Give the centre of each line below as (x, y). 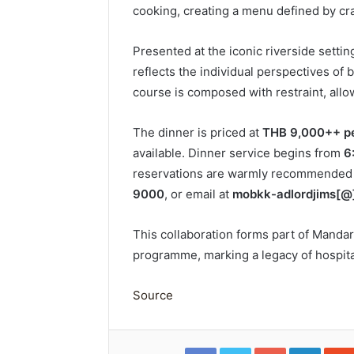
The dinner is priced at (198, 132)
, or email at (198, 194)
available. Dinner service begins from (238, 153)
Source (153, 295)
